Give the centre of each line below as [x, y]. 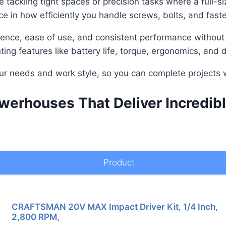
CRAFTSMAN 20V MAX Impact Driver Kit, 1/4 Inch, [115, 207]
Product [119, 162]
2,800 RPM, [36, 217]
